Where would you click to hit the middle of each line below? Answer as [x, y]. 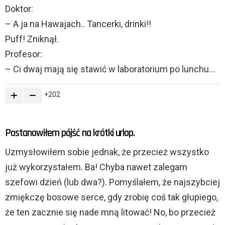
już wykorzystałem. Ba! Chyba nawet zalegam [96, 167]
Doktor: [19, 9]
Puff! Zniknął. [32, 39]
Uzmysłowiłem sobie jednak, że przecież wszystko [107, 152]
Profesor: [24, 54]
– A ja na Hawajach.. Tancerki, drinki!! [78, 24]
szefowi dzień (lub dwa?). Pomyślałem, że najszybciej [113, 182]
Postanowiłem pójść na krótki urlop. [70, 133]
